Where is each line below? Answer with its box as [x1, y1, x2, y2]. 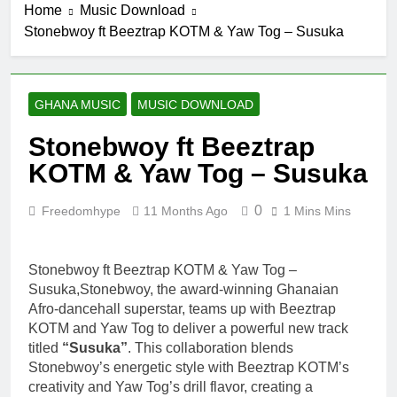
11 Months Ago [144, 203, 228, 218]
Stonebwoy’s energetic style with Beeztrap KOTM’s [28, 359, 349, 375]
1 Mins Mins [284, 203, 351, 218]
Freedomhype [42, 203, 121, 218]
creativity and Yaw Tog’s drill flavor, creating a [28, 378, 313, 394]
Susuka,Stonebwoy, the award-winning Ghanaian [28, 281, 339, 297]
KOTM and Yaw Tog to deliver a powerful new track [28, 320, 348, 336]
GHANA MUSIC [35, 97, 121, 112]
